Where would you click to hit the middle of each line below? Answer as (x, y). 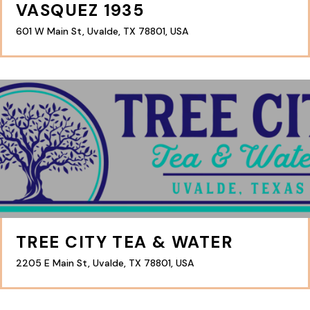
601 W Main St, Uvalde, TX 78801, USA (102, 31)
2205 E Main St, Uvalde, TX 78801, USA (105, 263)
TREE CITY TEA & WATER (125, 242)
